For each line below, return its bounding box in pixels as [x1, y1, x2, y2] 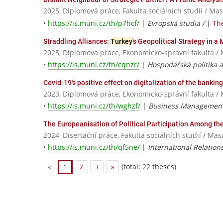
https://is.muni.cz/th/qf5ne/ [48, 142, 140, 152]
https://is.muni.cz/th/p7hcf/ [48, 18, 139, 28]
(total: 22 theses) [119, 161, 177, 171]
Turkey [111, 37, 132, 45]
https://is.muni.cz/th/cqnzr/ [48, 59, 139, 69]
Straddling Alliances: [43, 37, 111, 45]
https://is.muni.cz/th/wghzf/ [48, 101, 140, 111]
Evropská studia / [147, 18, 207, 28]
